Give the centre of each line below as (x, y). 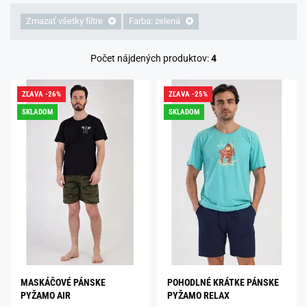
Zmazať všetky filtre (65, 21)
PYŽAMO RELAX (198, 296)
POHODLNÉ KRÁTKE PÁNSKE (223, 283)
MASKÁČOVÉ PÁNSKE (63, 283)
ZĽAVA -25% (188, 94)
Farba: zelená (156, 21)
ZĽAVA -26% (41, 94)
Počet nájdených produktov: (151, 58)
